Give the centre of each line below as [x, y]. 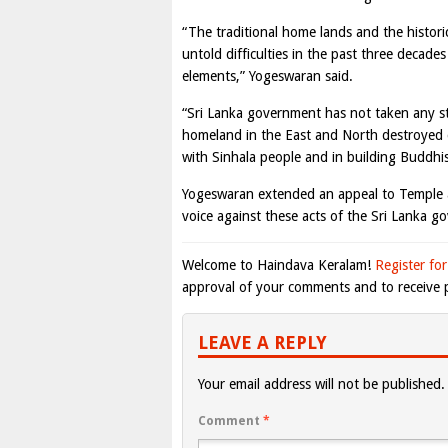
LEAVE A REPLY [262, 342]
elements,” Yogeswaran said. [267, 76]
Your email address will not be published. [321, 384]
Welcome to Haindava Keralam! [278, 265]
